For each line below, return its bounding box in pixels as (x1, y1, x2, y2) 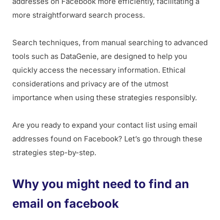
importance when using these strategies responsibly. (12, 93, 197, 103)
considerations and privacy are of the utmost (12, 79, 168, 89)
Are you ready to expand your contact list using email (12, 120, 197, 130)
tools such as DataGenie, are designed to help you (12, 52, 187, 61)
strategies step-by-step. (12, 148, 96, 158)
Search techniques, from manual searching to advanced (12, 38, 208, 48)
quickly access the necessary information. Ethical (12, 65, 186, 75)
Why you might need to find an (12, 177, 189, 192)
